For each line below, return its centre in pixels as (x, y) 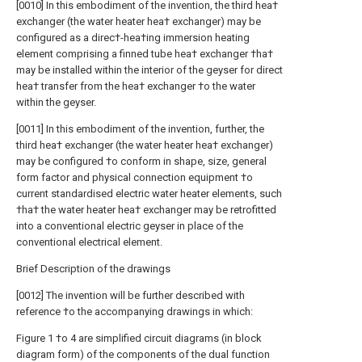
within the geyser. (56, 102)
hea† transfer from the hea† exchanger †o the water (136, 86)
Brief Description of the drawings (93, 269)
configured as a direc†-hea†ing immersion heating (133, 38)
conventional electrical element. (89, 242)
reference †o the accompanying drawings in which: (135, 311)
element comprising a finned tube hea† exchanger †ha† (145, 54)
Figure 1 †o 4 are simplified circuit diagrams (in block (139, 338)
